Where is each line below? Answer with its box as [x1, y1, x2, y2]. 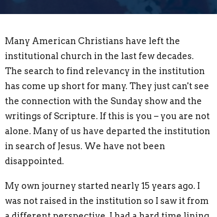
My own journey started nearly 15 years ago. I [5, 180, 200, 191]
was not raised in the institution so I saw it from [5, 195, 209, 206]
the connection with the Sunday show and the [5, 95, 202, 106]
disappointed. [5, 155, 64, 166]
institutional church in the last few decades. [5, 50, 194, 61]
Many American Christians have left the [5, 35, 180, 46]
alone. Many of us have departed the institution [5, 125, 210, 136]
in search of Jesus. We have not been [5, 140, 165, 151]
